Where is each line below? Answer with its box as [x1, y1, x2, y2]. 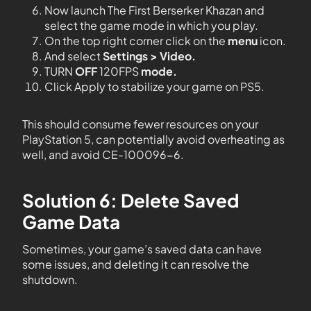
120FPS [97, 64, 141, 79]
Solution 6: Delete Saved [22, 189, 239, 212]
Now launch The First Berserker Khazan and [44, 3, 264, 18]
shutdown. [22, 272, 78, 287]
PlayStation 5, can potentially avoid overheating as [22, 132, 285, 147]
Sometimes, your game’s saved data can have [22, 242, 262, 257]
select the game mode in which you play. [44, 18, 258, 33]
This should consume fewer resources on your [22, 117, 258, 132]
